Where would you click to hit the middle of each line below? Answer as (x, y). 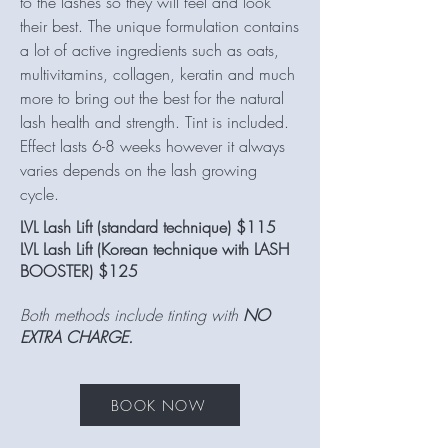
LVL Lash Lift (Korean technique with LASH (154, 249)
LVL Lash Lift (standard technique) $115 (148, 227)
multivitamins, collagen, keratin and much (157, 74)
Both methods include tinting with (131, 315)
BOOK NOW (158, 405)
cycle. (39, 194)
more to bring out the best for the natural (152, 98)
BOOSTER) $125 (79, 271)
